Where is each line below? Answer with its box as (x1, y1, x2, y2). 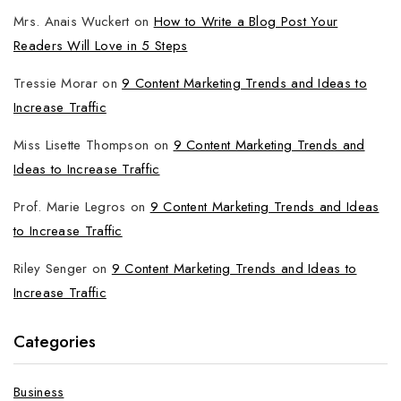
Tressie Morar (13, 73, 98, 93)
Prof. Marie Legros (13, 197, 126, 217)
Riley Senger (13, 259, 88, 278)
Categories (13, 329, 96, 354)
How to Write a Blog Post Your (153, 12, 338, 31)
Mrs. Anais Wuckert (13, 12, 130, 31)
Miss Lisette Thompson (13, 135, 149, 155)
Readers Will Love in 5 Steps (13, 36, 188, 55)
